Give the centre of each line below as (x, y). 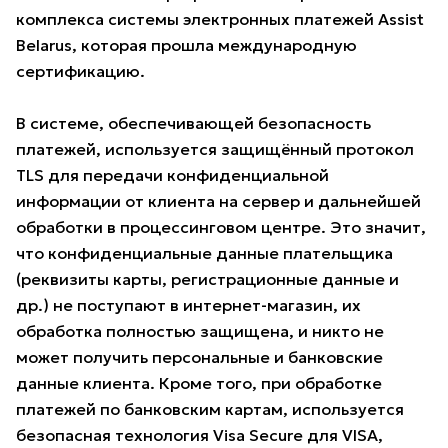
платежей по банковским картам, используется (210, 409)
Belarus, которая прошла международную (186, 45)
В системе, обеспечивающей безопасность (193, 123)
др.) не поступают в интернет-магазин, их (188, 305)
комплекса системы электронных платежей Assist (220, 19)
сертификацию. (80, 71)
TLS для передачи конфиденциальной (172, 175)
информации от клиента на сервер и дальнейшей (218, 201)
